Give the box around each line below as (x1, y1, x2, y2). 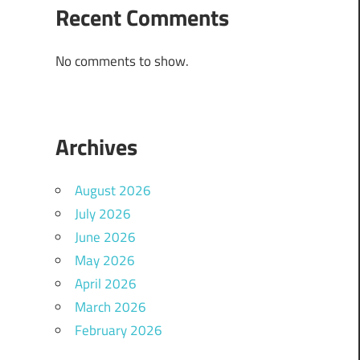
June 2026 (74, 227, 136, 248)
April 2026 (74, 273, 137, 295)
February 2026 (74, 320, 162, 342)
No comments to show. (55, 51, 189, 72)
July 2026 (74, 203, 131, 225)
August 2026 (74, 180, 151, 202)
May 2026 (74, 250, 135, 272)
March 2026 (74, 297, 146, 318)
